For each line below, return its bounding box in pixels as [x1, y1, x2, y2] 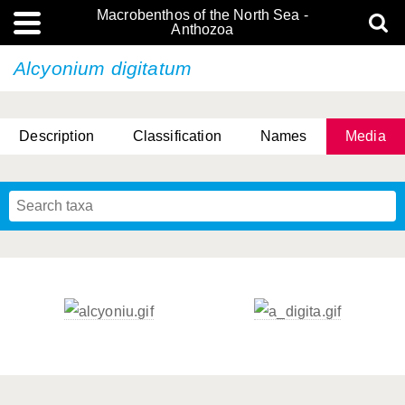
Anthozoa [171, 22, 234, 37]
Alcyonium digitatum [14, 58, 193, 79]
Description [19, 128, 95, 144]
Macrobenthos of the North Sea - [97, 7, 308, 23]
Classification [132, 128, 221, 144]
